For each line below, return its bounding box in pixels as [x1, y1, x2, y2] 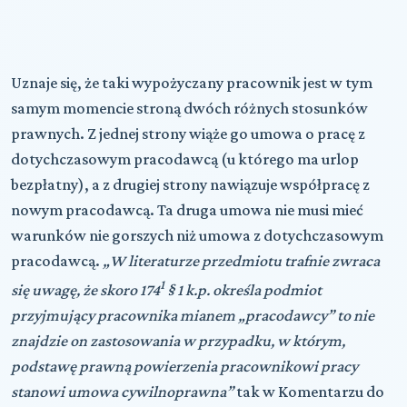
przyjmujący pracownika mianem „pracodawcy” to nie [11, 305, 374, 324]
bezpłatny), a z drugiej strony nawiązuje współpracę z [11, 174, 370, 194]
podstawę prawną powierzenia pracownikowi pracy [11, 356, 358, 375]
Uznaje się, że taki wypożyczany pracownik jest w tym [11, 73, 372, 92]
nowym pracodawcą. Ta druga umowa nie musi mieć [11, 200, 363, 219]
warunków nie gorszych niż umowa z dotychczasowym [11, 225, 383, 244]
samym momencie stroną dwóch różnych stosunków [11, 98, 368, 117]
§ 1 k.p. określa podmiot [167, 280, 322, 299]
